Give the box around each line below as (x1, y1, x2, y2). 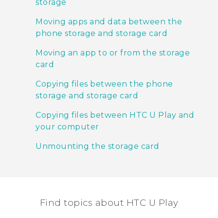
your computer (36, 122, 99, 132)
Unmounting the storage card (36, 142, 160, 151)
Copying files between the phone (36, 79, 173, 89)
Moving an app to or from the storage (36, 48, 190, 58)
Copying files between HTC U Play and (36, 110, 194, 120)
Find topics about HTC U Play (39, 197, 179, 209)
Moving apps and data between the (36, 17, 182, 27)
